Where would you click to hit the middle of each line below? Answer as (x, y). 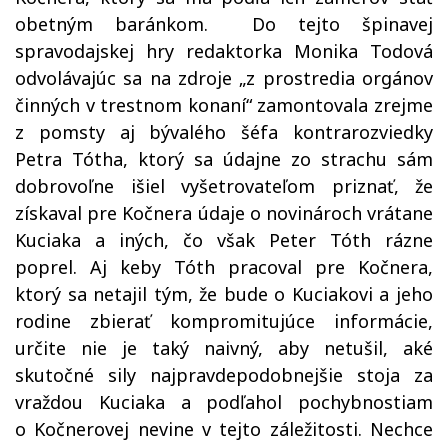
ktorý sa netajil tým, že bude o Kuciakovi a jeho (224, 294)
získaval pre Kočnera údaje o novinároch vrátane (224, 213)
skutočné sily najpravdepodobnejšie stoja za (224, 375)
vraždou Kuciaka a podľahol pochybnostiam (224, 402)
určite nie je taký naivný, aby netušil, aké (224, 348)
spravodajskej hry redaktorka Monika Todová (224, 51)
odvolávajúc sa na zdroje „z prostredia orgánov (224, 78)
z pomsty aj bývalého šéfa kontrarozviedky (224, 132)
